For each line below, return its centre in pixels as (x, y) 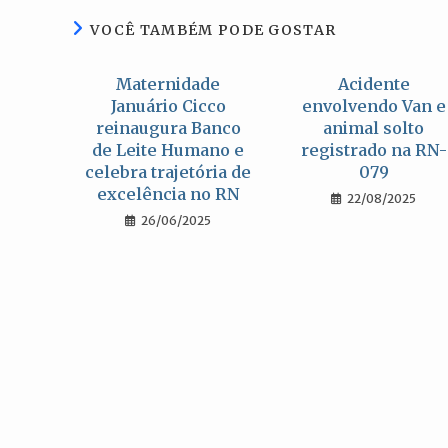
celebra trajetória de (168, 172)
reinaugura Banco (168, 128)
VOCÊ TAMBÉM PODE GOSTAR (213, 30)
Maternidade (168, 84)
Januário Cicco (168, 106)
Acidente (373, 84)
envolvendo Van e (373, 106)
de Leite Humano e (168, 150)
